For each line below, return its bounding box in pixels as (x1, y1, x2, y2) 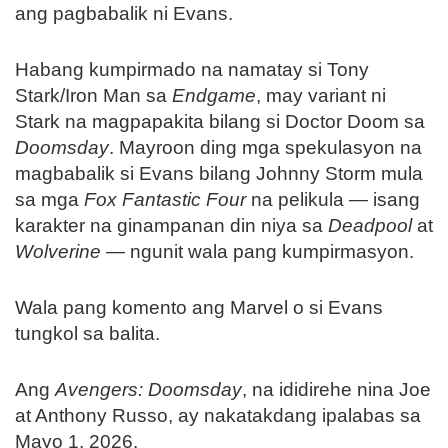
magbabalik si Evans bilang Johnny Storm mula (15, 162, 423, 184)
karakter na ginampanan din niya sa (15, 214, 328, 236)
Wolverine (15, 240, 101, 262)
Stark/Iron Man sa (15, 84, 172, 106)
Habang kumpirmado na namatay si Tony (15, 58, 369, 80)
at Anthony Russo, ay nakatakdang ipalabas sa (15, 404, 421, 426)
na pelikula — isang (246, 188, 420, 210)
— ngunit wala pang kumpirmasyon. (101, 240, 414, 262)
